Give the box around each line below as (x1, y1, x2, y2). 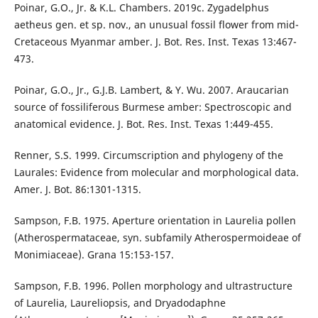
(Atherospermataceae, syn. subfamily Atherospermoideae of (13, 231, 301, 245)
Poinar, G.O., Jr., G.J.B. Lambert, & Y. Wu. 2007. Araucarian (13, 83, 289, 97)
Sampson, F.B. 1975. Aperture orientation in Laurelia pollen (13, 214, 296, 228)
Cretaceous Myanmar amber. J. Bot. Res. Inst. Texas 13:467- (13, 35, 297, 49)
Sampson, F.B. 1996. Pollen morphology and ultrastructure (13, 279, 292, 293)
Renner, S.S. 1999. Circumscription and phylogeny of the (13, 148, 283, 163)
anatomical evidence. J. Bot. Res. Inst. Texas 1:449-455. (13, 117, 273, 131)
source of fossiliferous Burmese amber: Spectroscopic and (13, 100, 292, 114)
